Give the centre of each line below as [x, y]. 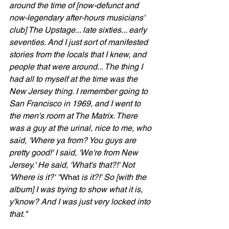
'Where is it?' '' [35, 177]
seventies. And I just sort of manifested [79, 42]
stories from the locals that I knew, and [79, 54]
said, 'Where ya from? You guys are [74, 140]
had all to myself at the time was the [74, 79]
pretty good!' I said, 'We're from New [75, 153]
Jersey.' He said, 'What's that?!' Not [73, 165]
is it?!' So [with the [114, 177]
